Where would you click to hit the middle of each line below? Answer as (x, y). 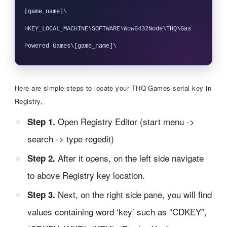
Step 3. (41, 194)
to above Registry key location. (86, 175)
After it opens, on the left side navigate (129, 158)
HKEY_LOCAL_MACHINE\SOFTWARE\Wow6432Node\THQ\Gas (107, 29)
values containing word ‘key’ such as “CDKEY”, (117, 211)
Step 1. (41, 121)
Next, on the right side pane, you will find (133, 194)
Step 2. (41, 158)
